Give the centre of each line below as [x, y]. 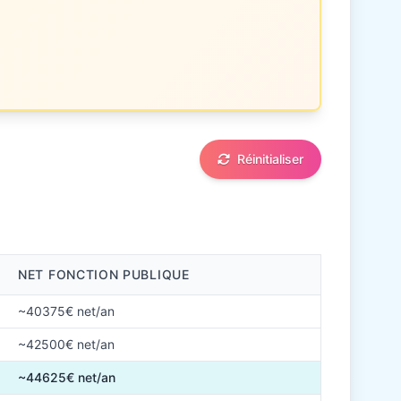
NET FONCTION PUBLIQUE [104, 274]
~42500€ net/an [66, 344]
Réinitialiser [270, 159]
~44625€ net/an [67, 377]
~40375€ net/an [66, 311]
